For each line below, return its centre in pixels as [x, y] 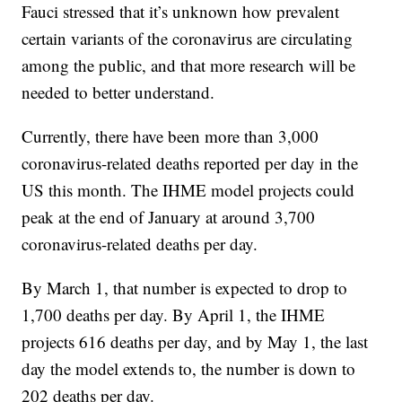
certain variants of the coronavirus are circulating [188, 39]
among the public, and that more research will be [189, 66]
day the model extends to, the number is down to [189, 369]
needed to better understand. [118, 92]
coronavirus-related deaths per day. [140, 244]
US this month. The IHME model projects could [188, 190]
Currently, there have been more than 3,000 [170, 136]
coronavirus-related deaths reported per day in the [190, 163]
